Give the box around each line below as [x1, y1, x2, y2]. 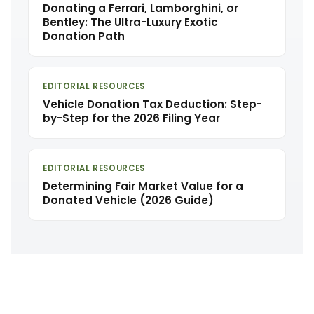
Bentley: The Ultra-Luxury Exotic [43, 15, 218, 29]
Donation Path [43, 29, 125, 43]
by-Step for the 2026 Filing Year [43, 111, 220, 125]
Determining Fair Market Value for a [43, 179, 243, 193]
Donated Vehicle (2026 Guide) [43, 193, 214, 207]
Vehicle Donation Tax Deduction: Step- [43, 97, 262, 111]
